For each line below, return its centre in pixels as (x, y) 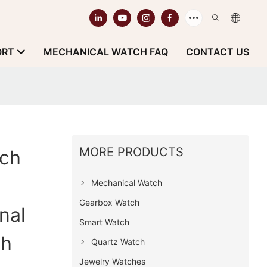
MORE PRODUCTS (131, 152)
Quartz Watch (118, 241)
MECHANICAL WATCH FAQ (106, 52)
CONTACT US (218, 52)
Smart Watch (104, 222)
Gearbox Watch (109, 202)
